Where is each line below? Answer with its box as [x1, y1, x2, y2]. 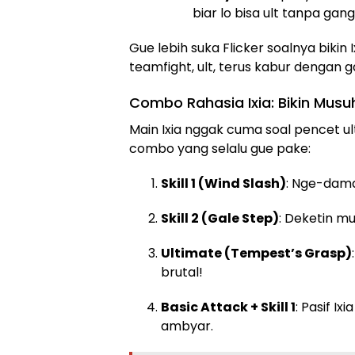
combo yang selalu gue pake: [129, 139, 311, 158]
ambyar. [161, 317, 213, 336]
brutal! [161, 263, 203, 282]
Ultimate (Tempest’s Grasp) [161, 244, 352, 263]
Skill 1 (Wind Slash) [161, 174, 286, 193]
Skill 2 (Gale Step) [161, 209, 279, 228]
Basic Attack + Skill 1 [161, 298, 296, 317]
